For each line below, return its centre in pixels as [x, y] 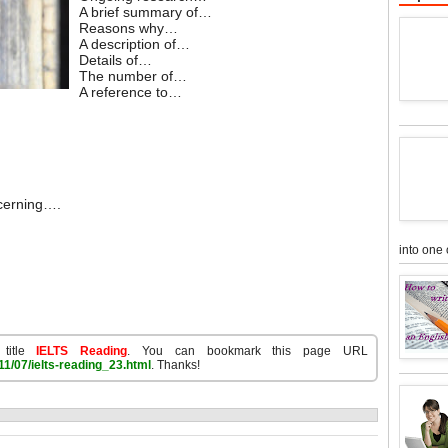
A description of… [134, 44]
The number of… [133, 76]
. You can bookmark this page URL [248, 351]
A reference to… [130, 92]
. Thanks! [175, 365]
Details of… [115, 60]
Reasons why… [128, 28]
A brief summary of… [145, 12]
